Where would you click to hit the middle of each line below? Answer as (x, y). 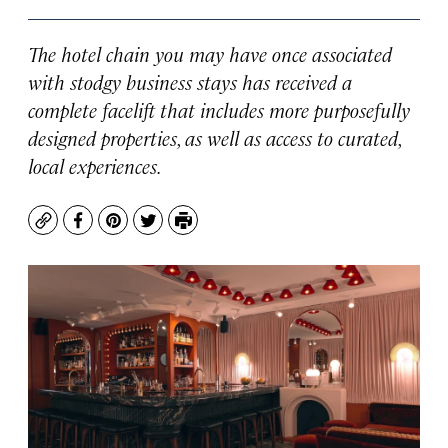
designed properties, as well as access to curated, (214, 137)
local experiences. (95, 165)
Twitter (175, 230)
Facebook (114, 230)
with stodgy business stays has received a (190, 81)
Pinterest (148, 230)
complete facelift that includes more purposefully (219, 109)
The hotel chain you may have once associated (210, 53)
